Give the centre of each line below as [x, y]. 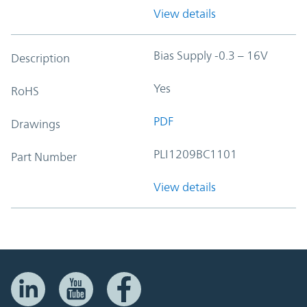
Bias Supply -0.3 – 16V [211, 55]
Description [40, 58]
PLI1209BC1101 [195, 154]
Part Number [44, 157]
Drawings [36, 124]
